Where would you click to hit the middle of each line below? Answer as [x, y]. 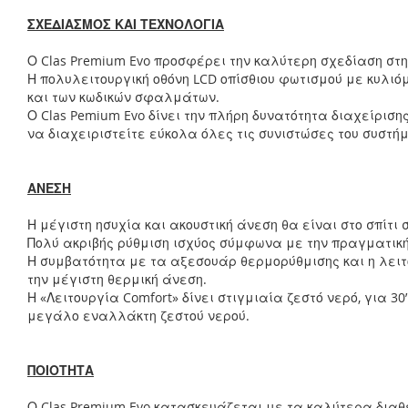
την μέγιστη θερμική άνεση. [117, 279]
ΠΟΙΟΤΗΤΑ [61, 370]
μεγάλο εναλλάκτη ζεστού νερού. [138, 316]
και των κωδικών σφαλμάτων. [123, 97]
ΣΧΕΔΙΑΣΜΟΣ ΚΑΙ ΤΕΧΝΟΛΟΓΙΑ [126, 24]
